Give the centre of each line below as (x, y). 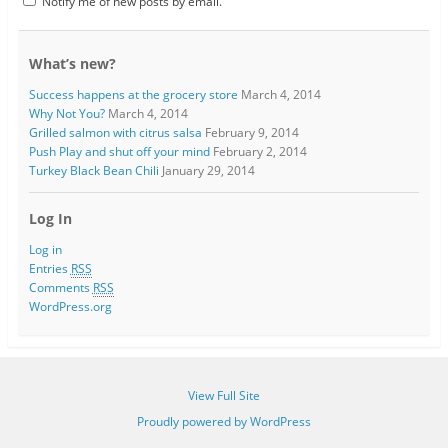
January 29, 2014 (208, 171)
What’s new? (72, 63)
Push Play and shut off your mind (119, 152)
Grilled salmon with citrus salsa (115, 133)
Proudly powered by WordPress (224, 422)
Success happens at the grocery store (133, 95)
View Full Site (224, 396)
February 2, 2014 (259, 152)
